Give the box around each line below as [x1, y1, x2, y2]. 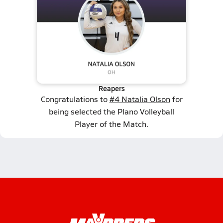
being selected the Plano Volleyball [49, 106, 174, 116]
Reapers [98, 83, 125, 93]
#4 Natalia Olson [109, 94, 170, 104]
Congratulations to [40, 94, 110, 104]
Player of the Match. [74, 118, 149, 129]
